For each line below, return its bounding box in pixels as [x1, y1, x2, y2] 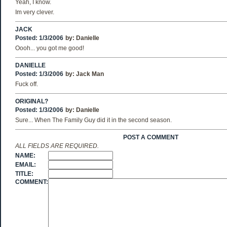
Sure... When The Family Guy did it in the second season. [15, 117, 172, 124]
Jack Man [76, 70, 104, 78]
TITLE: [15, 170, 33, 177]
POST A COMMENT [123, 134, 178, 141]
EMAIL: [15, 161, 36, 168]
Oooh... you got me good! [15, 45, 84, 52]
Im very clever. [15, 9, 54, 16]
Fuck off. [15, 81, 38, 88]
